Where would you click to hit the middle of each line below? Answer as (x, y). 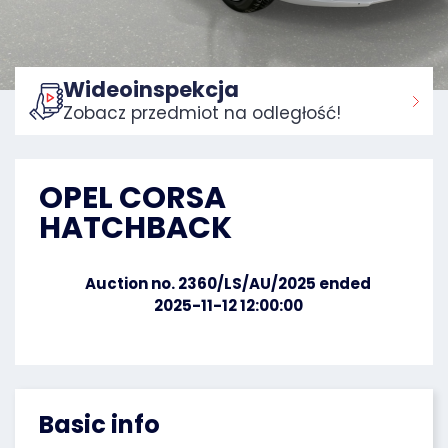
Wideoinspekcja (151, 89)
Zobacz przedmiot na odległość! (202, 113)
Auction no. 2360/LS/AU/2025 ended (228, 283)
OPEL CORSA (132, 198)
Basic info (99, 424)
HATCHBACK (135, 228)
